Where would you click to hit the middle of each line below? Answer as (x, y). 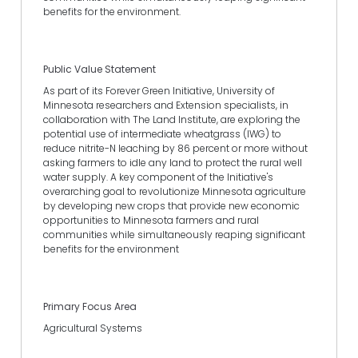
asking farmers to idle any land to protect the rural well (173, 162)
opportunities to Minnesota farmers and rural (151, 220)
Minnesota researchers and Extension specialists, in (166, 105)
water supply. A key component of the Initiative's (158, 177)
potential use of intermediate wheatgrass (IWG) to (162, 133)
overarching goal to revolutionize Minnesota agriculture (175, 191)
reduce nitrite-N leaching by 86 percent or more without (175, 148)
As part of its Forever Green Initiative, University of (159, 90)
